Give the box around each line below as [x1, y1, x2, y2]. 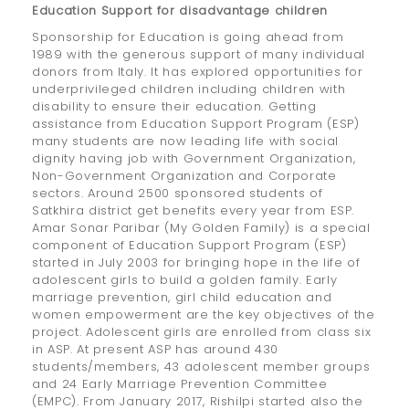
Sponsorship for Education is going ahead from [32, 28, 344, 47]
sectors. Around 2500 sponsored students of [32, 184, 323, 203]
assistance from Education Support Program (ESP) [32, 115, 360, 133]
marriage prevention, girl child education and [32, 288, 332, 307]
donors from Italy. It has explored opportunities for [32, 63, 363, 81]
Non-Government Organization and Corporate [32, 167, 337, 185]
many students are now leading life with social [32, 132, 339, 151]
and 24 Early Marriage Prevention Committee [32, 375, 328, 393]
